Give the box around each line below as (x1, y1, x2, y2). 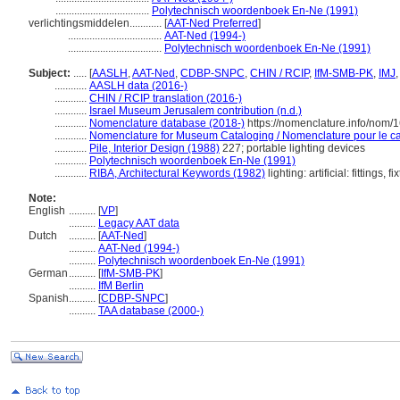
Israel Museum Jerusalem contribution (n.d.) (89, 104, 302, 117)
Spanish (29, 292, 69, 304)
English (29, 204, 65, 217)
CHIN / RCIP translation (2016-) (89, 92, 242, 104)
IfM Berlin (98, 279, 144, 292)
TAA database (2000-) (98, 304, 204, 317)
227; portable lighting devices (220, 142, 365, 154)
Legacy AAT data (98, 217, 179, 229)
